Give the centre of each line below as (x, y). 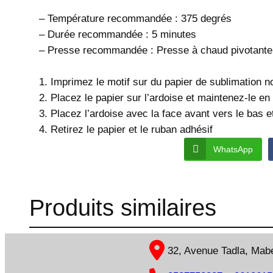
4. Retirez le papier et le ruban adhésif (126, 130)
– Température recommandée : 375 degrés (137, 19)
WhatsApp (233, 150)
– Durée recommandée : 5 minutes (118, 35)
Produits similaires (123, 207)
